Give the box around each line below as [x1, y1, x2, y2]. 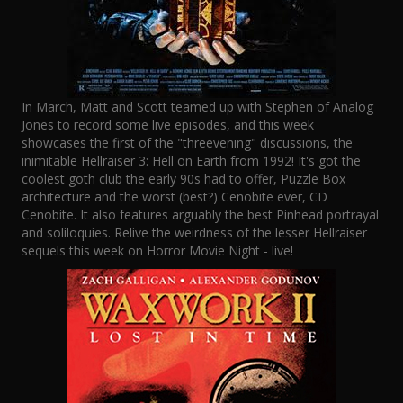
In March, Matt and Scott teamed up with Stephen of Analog [22, 98, 373, 115]
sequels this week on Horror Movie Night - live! [22, 242, 293, 259]
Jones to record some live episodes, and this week [22, 116, 314, 133]
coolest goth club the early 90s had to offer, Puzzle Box [22, 170, 345, 187]
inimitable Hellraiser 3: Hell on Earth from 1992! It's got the [22, 152, 361, 169]
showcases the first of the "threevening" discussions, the [22, 134, 353, 151]
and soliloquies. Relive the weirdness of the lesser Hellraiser [22, 224, 367, 241]
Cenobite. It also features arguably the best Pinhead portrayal [22, 206, 379, 223]
